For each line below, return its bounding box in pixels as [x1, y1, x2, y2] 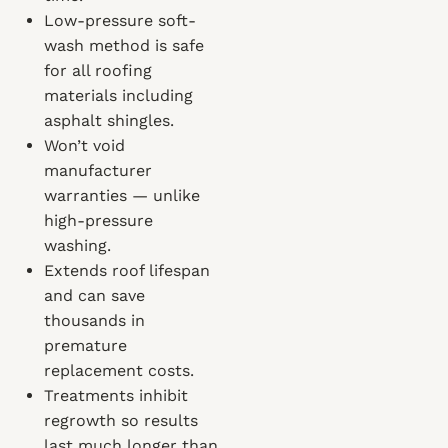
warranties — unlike [44, 186, 200, 205]
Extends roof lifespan [44, 261, 210, 280]
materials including [44, 86, 193, 105]
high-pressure [44, 211, 153, 230]
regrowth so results [44, 411, 198, 430]
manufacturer [44, 161, 152, 180]
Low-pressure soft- [44, 11, 196, 30]
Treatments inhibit [44, 386, 188, 405]
